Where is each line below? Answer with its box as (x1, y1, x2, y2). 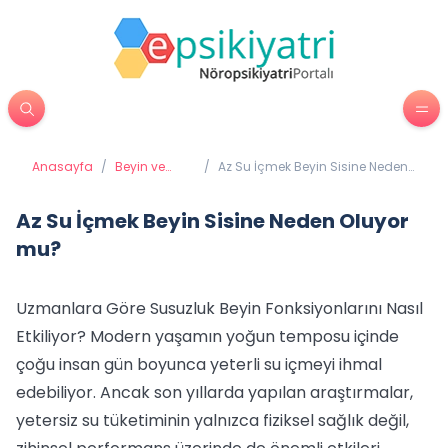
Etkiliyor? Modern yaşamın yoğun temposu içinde (16, 325, 399, 348)
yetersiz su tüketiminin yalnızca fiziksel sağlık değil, (16, 409, 409, 432)
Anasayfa (32, 158, 93, 175)
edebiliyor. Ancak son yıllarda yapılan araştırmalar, (16, 381, 413, 404)
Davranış (115, 174, 169, 191)
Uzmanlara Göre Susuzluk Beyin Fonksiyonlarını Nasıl (16, 297, 423, 320)
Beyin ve (115, 158, 165, 175)
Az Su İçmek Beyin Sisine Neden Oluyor (16, 207, 409, 235)
